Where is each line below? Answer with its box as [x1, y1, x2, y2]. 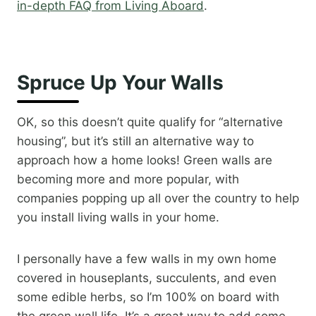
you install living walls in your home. [17, 210, 219, 225]
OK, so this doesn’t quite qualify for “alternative [17, 115, 283, 130]
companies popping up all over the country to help [17, 191, 299, 206]
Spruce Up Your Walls [17, 71, 224, 95]
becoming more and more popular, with [17, 172, 239, 187]
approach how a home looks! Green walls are [17, 153, 272, 168]
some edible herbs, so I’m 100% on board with [17, 290, 279, 305]
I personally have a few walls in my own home [17, 252, 276, 267]
